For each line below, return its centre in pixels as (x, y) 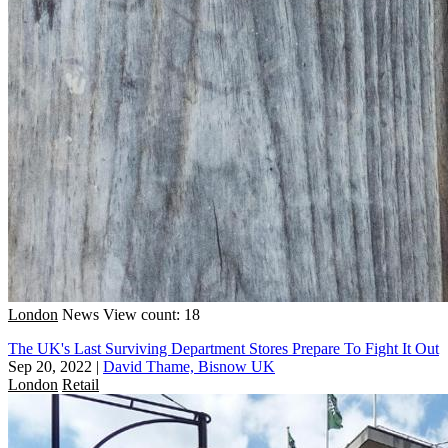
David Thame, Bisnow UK (189, 366)
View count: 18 (151, 314)
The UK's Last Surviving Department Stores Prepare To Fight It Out (223, 348)
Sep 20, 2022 (50, 366)
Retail (80, 384)
